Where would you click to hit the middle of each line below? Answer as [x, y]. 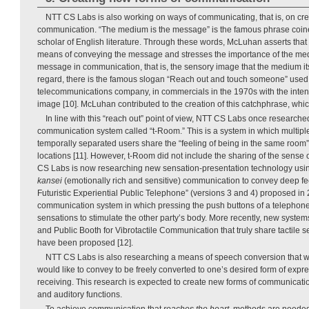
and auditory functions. [80, 294]
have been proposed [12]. [85, 242]
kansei [50, 180]
